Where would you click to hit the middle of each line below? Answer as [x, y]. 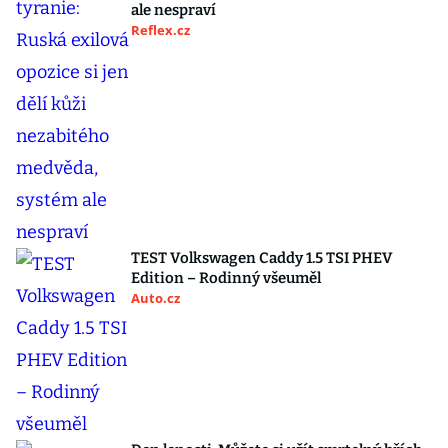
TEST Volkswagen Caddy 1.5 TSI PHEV [262, 258]
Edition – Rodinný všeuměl [226, 278]
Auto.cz [155, 298]
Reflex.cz [160, 30]
